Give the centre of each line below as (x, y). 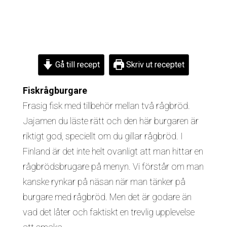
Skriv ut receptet (155, 64)
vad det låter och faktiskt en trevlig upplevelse (108, 212)
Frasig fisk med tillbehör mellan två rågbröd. (106, 105)
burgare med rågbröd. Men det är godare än (107, 197)
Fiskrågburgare (55, 90)
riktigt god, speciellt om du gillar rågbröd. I (103, 136)
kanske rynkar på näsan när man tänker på (104, 181)
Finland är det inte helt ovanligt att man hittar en (113, 151)
